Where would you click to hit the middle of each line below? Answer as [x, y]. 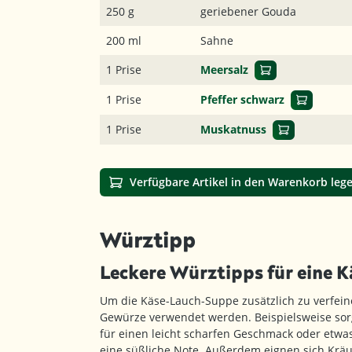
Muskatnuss [233, 129]
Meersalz [224, 70]
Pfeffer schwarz [242, 99]
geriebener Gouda [248, 11]
